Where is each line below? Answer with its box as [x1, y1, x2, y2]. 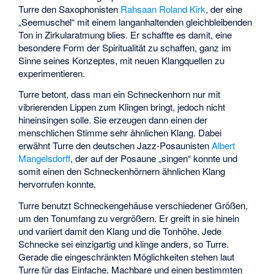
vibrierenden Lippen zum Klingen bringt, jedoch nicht [18, 100, 226, 114]
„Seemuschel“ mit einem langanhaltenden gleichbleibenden [18, 15, 253, 28]
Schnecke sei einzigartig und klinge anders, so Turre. [18, 237, 229, 250]
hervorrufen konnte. [18, 177, 97, 191]
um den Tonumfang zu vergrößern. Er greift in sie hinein [18, 211, 240, 224]
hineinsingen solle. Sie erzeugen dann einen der [18, 113, 208, 127]
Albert [212, 139, 235, 152]
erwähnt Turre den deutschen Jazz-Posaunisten [18, 139, 212, 152]
